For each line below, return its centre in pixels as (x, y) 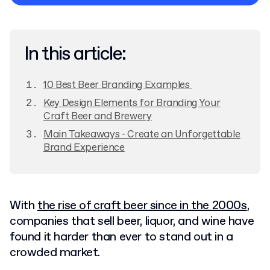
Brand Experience (84, 148)
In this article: (75, 54)
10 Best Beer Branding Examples (118, 85)
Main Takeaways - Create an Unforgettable (142, 135)
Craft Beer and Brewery (98, 117)
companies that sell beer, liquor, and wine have (132, 221)
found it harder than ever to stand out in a (121, 237)
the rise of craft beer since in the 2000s (142, 206)
